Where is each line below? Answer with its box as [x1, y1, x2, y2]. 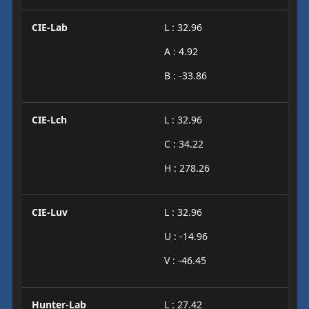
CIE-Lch [31, 113, 67, 126]
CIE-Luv [31, 206, 68, 219]
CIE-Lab [31, 21, 68, 34]
